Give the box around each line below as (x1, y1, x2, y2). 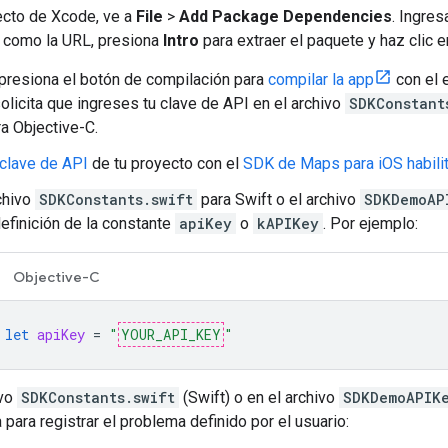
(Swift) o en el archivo (179, 387, 339, 407)
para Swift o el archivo (197, 189, 360, 209)
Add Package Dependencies (179, 6, 392, 26)
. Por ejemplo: (323, 213, 418, 233)
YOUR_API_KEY (121, 324, 221, 344)
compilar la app (268, 69, 374, 89)
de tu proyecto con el (88, 153, 243, 173)
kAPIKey (257, 213, 319, 233)
